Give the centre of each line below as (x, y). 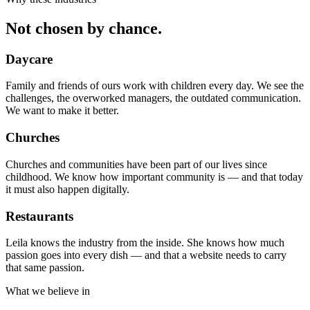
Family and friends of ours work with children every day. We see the (155, 86)
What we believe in (48, 291)
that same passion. (45, 268)
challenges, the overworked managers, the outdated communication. (153, 98)
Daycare (29, 59)
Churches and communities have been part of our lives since (136, 164)
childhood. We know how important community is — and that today (154, 176)
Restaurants (39, 216)
